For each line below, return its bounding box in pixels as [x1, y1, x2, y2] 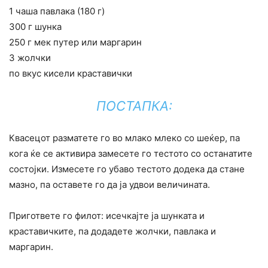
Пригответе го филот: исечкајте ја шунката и [9, 210, 205, 222]
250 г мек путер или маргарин [9, 36, 142, 48]
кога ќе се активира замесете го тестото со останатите [9, 148, 252, 160]
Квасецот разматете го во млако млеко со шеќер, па [9, 132, 240, 144]
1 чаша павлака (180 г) [9, 5, 105, 17]
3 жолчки [9, 52, 51, 64]
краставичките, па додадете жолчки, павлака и [9, 226, 216, 237]
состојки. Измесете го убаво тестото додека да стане [9, 163, 245, 175]
